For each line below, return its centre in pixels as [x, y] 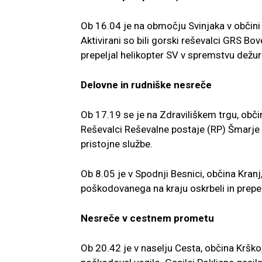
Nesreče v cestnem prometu [147, 218]
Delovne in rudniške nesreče [146, 85]
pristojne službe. [117, 144]
